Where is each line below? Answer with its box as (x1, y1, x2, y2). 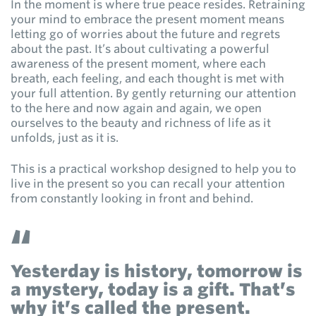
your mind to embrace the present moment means (11, 13, 284, 27)
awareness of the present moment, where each (11, 57, 266, 71)
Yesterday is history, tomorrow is (11, 261, 303, 282)
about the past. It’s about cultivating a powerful (11, 42, 269, 56)
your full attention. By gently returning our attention (11, 87, 296, 101)
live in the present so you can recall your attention (11, 177, 285, 191)
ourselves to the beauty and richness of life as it (11, 116, 271, 130)
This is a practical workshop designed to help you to (11, 162, 296, 176)
